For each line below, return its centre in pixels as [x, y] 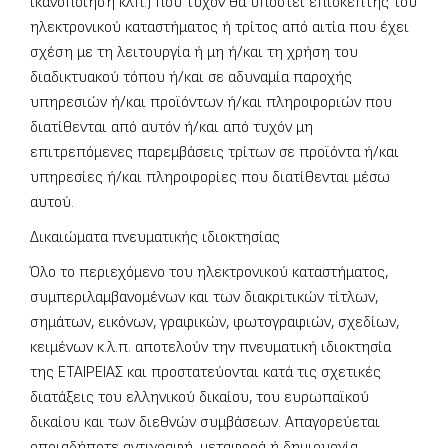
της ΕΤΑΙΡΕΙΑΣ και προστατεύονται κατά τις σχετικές [205, 373]
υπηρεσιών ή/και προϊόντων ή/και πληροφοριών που [211, 103]
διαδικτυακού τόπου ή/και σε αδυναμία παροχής [191, 78]
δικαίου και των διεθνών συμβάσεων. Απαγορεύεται [205, 423]
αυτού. [52, 203]
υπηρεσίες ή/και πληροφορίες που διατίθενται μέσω [210, 178]
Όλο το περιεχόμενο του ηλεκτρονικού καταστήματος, [209, 273]
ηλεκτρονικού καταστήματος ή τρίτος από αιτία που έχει [219, 28]
